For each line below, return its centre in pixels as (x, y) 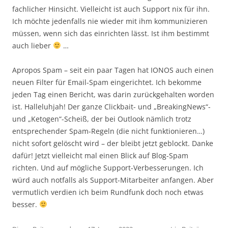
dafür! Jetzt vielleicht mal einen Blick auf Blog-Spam (100, 155)
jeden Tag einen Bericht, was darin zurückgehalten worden (113, 94)
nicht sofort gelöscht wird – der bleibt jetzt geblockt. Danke (113, 143)
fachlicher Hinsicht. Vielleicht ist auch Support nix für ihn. (111, 9)
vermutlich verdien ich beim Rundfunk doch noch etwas (108, 192)
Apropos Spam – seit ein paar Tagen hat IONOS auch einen (113, 70)
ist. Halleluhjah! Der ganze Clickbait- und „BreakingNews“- (111, 106)
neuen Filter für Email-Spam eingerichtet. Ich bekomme (107, 82)
